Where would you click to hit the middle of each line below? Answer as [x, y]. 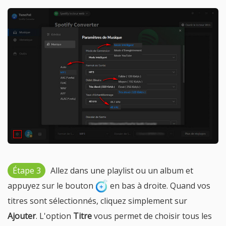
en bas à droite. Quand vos [159, 185]
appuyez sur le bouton [51, 185]
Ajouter [22, 216]
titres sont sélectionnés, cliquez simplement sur [97, 201]
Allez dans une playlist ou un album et [122, 170]
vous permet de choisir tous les [152, 216]
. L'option [54, 216]
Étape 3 [26, 170]
